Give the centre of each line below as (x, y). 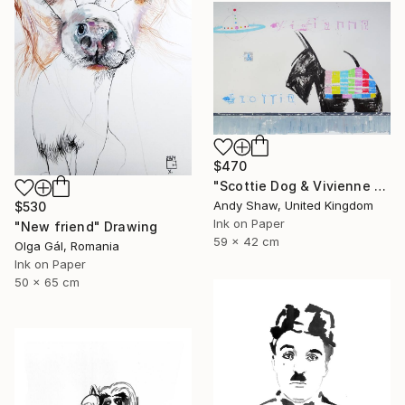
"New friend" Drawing (86, 227)
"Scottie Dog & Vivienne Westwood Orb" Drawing (380, 185)
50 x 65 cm (47, 283)
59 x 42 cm (246, 241)
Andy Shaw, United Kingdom (293, 205)
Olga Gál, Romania (67, 246)
